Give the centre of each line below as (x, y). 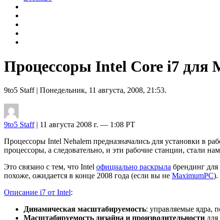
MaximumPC (193, 175)
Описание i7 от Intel (37, 192)
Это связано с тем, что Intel (50, 166)
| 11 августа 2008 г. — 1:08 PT (85, 124)
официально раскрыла (134, 166)
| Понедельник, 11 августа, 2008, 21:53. (100, 90)
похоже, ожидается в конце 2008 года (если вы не (88, 175)
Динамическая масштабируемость (85, 209)
